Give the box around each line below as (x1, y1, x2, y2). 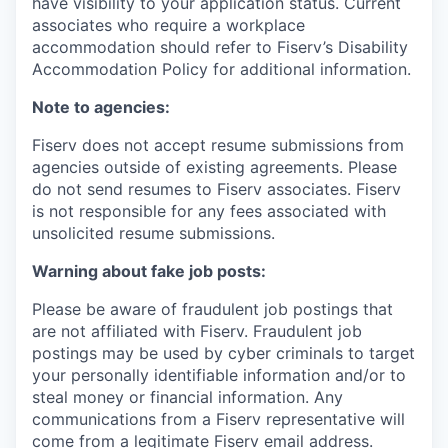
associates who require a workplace (32, 15, 305, 35)
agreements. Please (250, 157, 397, 177)
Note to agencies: (32, 97, 170, 117)
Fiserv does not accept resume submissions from (32, 135, 404, 155)
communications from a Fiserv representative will (32, 409, 405, 429)
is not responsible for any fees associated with (32, 201, 386, 221)
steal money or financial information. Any (32, 387, 343, 407)
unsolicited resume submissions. (32, 223, 275, 243)
